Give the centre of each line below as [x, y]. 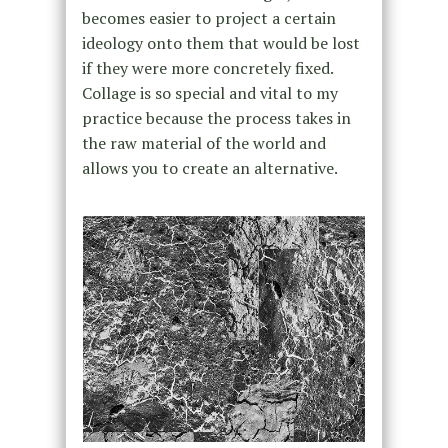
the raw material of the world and [203, 143]
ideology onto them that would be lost [220, 43]
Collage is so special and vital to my [209, 93]
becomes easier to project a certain [208, 18]
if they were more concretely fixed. [207, 68]
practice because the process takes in [216, 118]
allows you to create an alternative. [209, 168]
